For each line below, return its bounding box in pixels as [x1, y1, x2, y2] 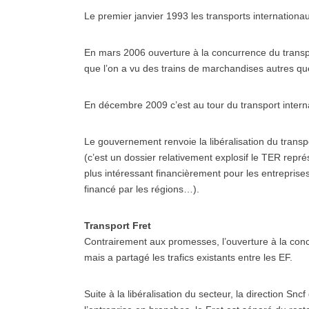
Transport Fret [84, 220, 154, 231]
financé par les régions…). [84, 183, 199, 195]
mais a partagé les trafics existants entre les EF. [84, 252, 292, 263]
